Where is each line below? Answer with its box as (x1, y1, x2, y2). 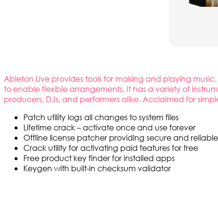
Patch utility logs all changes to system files (23, 112, 179, 123)
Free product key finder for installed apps (23, 153, 175, 163)
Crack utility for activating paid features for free (23, 143, 198, 153)
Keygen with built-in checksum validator (23, 163, 171, 174)
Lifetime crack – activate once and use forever (23, 122, 196, 133)
